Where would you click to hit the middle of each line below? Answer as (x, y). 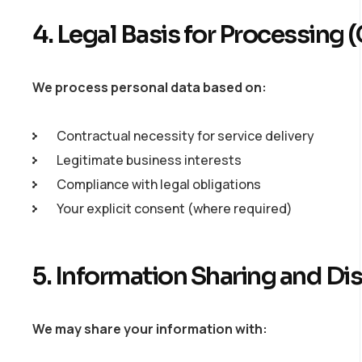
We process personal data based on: (149, 87)
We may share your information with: (150, 329)
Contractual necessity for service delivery (185, 136)
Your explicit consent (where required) (175, 208)
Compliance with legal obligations (159, 184)
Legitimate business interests (149, 160)
